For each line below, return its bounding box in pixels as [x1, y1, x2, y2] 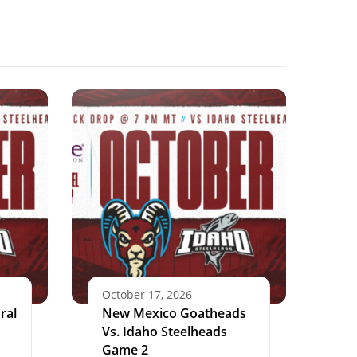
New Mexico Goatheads [102, 304, 246, 322]
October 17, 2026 [102, 286, 192, 302]
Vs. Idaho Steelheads [102, 322, 227, 340]
